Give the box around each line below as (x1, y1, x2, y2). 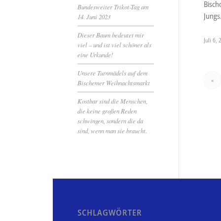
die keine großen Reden (77, 107, 137, 115)
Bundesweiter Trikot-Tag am (77, 2, 148, 11)
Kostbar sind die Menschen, (77, 97, 147, 105)
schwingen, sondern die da (77, 116, 143, 125)
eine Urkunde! (77, 50, 113, 59)
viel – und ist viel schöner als (77, 40, 151, 49)
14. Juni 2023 (77, 12, 110, 21)
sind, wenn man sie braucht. (77, 126, 147, 135)
